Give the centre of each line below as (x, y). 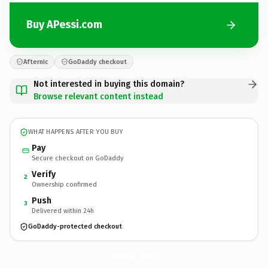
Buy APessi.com (64, 25)
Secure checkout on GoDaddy (77, 158)
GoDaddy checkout (98, 62)
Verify (44, 174)
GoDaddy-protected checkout (75, 226)
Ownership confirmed (64, 184)
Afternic (36, 62)
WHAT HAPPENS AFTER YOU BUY (76, 132)
